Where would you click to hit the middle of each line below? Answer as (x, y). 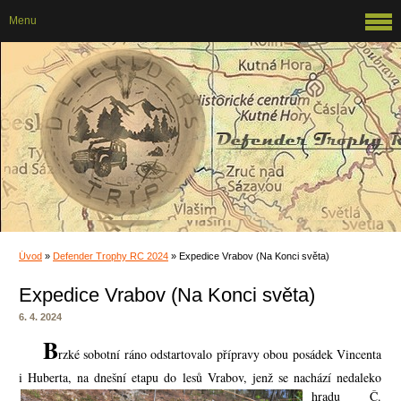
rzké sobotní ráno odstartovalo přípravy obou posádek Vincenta (219, 354)
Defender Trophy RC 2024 (111, 256)
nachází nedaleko (337, 377)
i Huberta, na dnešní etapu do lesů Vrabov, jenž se (156, 377)
